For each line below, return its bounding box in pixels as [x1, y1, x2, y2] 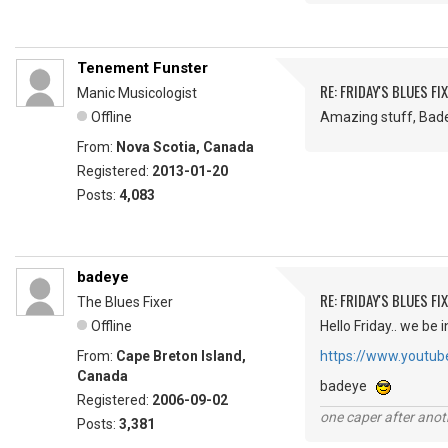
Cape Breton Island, [116, 348, 246, 365]
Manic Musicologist [77, 85, 197, 102]
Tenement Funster [77, 59, 208, 78]
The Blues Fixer [77, 294, 173, 311]
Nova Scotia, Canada [116, 139, 254, 156]
